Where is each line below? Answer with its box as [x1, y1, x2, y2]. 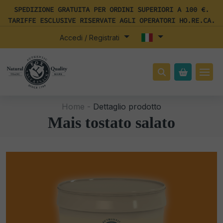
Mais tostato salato [48, 113, 175, 131]
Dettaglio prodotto [91, 102, 161, 111]
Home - [62, 102, 91, 111]
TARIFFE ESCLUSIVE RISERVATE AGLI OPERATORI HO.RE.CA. [8, 16, 215, 25]
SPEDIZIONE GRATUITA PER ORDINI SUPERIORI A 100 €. [14, 5, 209, 14]
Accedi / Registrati [60, 33, 122, 42]
